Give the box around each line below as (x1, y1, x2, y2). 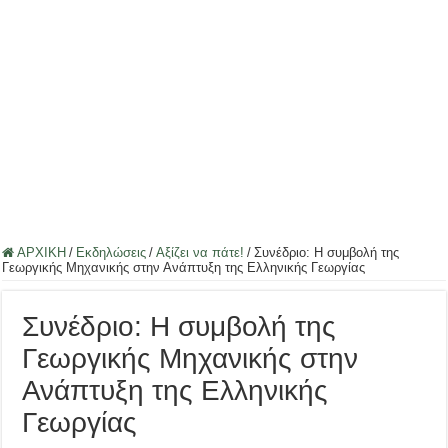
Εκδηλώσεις (76, 245, 147, 261)
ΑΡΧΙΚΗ (14, 245, 67, 261)
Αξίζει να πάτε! (156, 245, 245, 261)
